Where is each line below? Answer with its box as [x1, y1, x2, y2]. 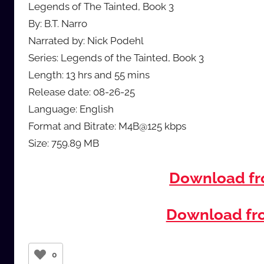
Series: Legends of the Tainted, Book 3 [28, 52, 204, 64]
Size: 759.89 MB [28, 137, 99, 150]
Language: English [28, 103, 114, 115]
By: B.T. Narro [28, 18, 87, 30]
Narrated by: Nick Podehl [28, 35, 144, 47]
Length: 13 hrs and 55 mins [28, 69, 150, 81]
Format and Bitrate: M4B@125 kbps [28, 120, 186, 133]
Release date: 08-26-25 [28, 86, 135, 98]
